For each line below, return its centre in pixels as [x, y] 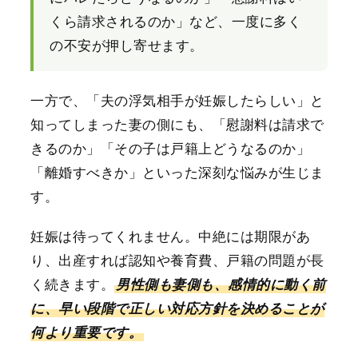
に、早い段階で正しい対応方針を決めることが [177, 308]
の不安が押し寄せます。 [127, 45]
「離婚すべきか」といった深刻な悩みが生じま [177, 171]
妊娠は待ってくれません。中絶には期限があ [171, 236]
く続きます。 [73, 284]
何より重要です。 [87, 332]
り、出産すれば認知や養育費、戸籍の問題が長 [177, 260]
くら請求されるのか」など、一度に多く [176, 21]
